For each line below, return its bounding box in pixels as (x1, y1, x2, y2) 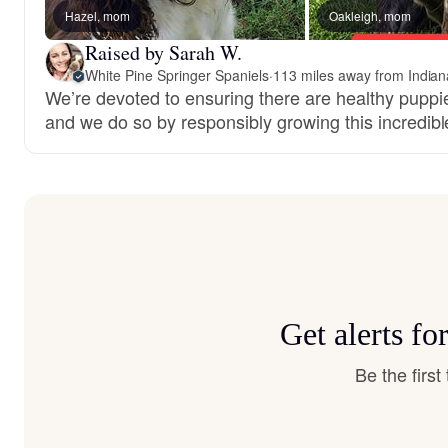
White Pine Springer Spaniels (85, 64, 269, 85)
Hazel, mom (65, 6, 130, 24)
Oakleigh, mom (329, 6, 411, 24)
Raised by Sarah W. (85, 38, 242, 66)
